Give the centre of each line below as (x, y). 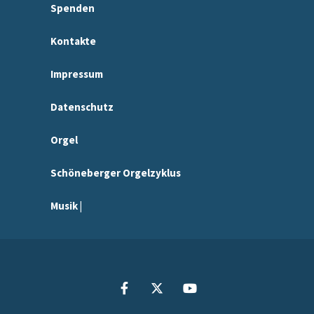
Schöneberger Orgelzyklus (116, 172)
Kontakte (73, 41)
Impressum (77, 74)
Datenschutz (82, 107)
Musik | (66, 205)
